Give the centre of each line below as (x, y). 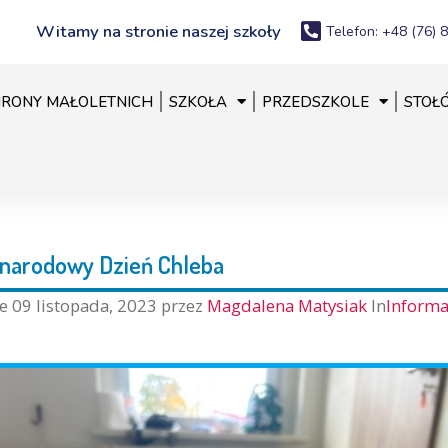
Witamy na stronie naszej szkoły (159, 31)
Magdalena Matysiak (288, 305)
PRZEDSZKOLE (315, 101)
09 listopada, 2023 (84, 305)
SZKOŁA (197, 101)
